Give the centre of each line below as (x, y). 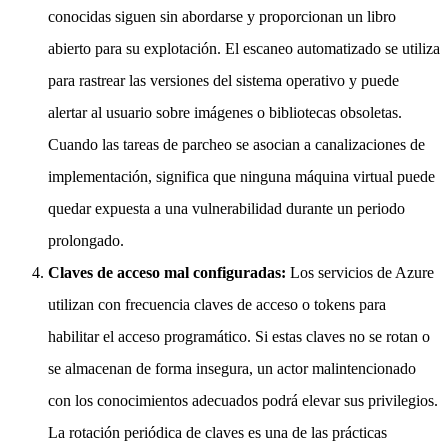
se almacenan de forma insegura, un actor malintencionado (232, 368)
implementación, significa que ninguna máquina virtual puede (241, 176)
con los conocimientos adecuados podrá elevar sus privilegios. (243, 400)
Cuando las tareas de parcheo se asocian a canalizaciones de (236, 144)
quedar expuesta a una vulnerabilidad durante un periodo (226, 208)
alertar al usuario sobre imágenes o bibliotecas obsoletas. (225, 112)
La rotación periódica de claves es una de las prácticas (217, 432)
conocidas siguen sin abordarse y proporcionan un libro (222, 16)
